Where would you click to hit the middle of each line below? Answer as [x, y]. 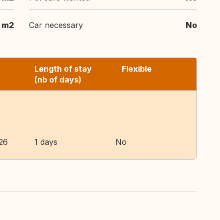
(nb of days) [58, 80]
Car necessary [56, 25]
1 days [46, 142]
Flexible [137, 69]
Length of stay [63, 69]
